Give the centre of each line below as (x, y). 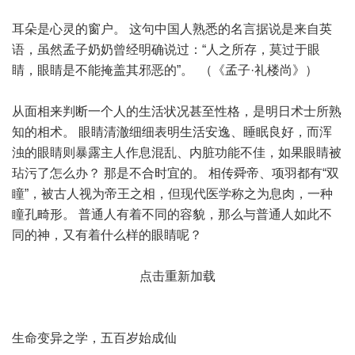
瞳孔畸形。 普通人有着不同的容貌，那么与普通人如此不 (172, 214)
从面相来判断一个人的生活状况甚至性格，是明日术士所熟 (177, 111)
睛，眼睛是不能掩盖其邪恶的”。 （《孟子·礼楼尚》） (165, 70)
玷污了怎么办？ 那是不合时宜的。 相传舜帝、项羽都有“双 (176, 173)
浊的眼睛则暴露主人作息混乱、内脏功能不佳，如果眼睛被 (177, 153)
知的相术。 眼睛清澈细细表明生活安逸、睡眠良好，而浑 (172, 132)
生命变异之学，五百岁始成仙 (94, 338)
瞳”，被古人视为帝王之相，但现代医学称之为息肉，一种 (172, 194)
